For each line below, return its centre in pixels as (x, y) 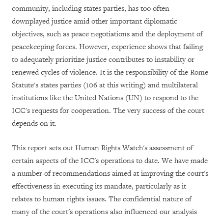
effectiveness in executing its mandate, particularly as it (99, 186)
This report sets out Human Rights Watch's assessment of (102, 148)
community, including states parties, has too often (91, 8)
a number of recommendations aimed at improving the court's (110, 173)
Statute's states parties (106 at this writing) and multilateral (105, 85)
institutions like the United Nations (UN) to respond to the (105, 98)
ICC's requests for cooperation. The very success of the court (108, 110)
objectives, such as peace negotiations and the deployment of (107, 34)
